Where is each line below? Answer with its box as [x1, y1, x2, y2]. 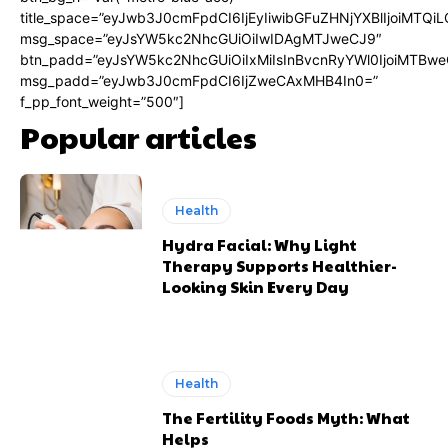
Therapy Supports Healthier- [162, 255, 398, 277]
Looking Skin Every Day [162, 276, 350, 298]
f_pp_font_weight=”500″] [20, 93, 184, 111]
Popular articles [20, 116, 257, 158]
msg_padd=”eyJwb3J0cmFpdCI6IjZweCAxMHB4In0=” [20, 72, 378, 90]
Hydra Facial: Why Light [162, 234, 358, 256]
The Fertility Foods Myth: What [162, 406, 411, 428]
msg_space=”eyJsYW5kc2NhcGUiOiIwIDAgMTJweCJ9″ [20, 30, 382, 48]
